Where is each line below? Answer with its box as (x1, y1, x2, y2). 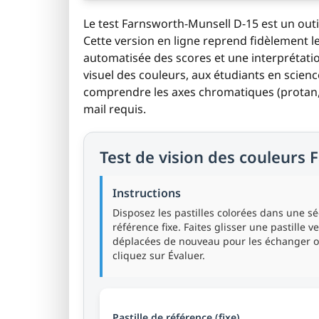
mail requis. (83, 101, 146, 117)
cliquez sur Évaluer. (113, 249, 205, 262)
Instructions (113, 185, 181, 201)
